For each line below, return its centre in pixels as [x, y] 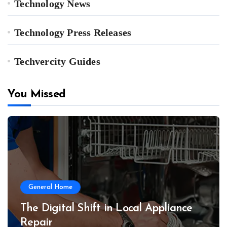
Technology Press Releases [73, 33]
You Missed [37, 95]
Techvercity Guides [57, 62]
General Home [50, 187]
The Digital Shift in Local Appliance [106, 209]
